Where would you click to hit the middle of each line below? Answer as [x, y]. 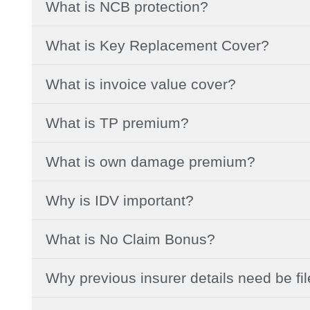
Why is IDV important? [120, 200]
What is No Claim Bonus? [130, 239]
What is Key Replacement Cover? [157, 45]
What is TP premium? [117, 122]
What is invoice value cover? [141, 84]
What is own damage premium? [151, 161]
